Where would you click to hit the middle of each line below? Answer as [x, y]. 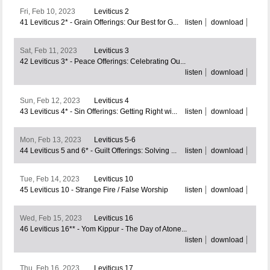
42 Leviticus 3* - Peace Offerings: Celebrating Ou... [102, 62]
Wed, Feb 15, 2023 [51, 218]
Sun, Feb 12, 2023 [50, 101]
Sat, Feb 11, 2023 [48, 51]
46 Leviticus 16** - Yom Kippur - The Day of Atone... [103, 229]
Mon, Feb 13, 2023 [50, 140]
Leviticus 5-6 [115, 140]
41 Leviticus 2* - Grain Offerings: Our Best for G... [99, 23]
